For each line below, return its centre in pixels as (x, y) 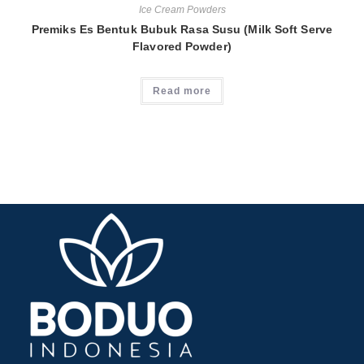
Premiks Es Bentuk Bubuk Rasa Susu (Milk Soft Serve (182, 29)
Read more (182, 91)
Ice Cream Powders (182, 9)
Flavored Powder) (182, 46)
